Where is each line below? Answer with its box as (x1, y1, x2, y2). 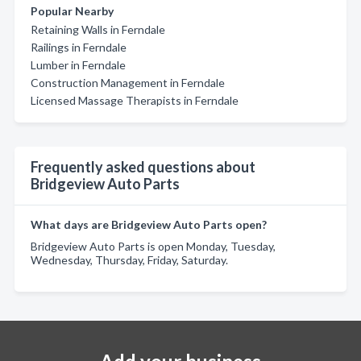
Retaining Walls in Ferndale (31, 23, 165, 36)
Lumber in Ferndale (31, 58, 126, 72)
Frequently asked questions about (31, 158, 255, 176)
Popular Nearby (31, 4, 114, 18)
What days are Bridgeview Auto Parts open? (31, 218, 267, 231)
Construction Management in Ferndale (31, 76, 225, 89)
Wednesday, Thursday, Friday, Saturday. (31, 253, 228, 267)
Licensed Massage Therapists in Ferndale (31, 93, 239, 107)
